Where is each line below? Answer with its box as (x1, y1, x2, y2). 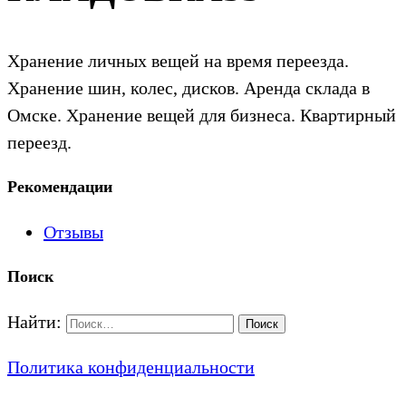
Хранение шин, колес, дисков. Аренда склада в (7, 78, 370, 99)
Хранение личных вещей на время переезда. (7, 51, 349, 72)
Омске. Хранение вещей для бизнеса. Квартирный (7, 105, 396, 126)
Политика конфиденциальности (7, 356, 255, 377)
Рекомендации (7, 177, 112, 196)
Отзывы (43, 221, 103, 242)
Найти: (7, 311, 62, 332)
